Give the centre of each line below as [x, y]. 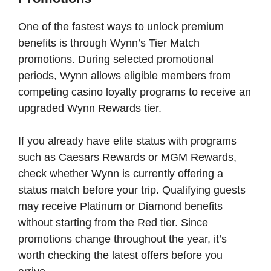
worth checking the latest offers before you [120, 255]
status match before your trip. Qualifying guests [132, 190]
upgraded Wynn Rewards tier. [90, 108]
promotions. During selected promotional [116, 59]
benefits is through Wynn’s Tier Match [109, 43]
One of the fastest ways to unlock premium [121, 26]
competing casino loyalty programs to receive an [135, 92]
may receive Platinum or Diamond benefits [120, 206]
